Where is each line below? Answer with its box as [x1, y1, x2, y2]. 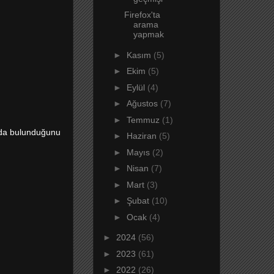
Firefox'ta [124, 10, 160, 20]
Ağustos [126, 98, 160, 109]
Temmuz [126, 114, 162, 125]
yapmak [133, 29, 164, 40]
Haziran [126, 131, 159, 141]
